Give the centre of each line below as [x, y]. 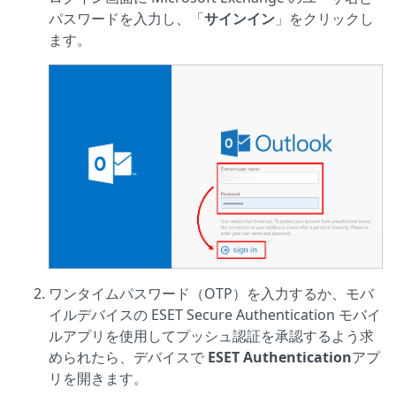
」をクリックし [324, 19]
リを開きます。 [98, 379]
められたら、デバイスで [126, 358]
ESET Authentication [278, 358]
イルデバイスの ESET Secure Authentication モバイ [215, 315]
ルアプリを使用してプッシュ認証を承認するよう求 [211, 336]
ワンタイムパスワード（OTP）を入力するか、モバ [211, 294]
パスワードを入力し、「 [126, 19]
